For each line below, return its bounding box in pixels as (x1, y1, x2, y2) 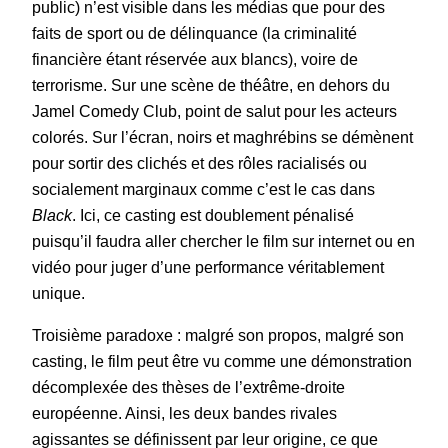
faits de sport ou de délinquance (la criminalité (32, 25, 357, 43)
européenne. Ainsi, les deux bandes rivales (32, 405, 337, 423)
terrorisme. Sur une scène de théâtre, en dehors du (32, 77, 390, 95)
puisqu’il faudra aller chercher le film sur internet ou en (32, 233, 415, 251)
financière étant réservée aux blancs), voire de (32, 51, 358, 69)
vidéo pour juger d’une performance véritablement (32, 259, 384, 277)
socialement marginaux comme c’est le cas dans (32, 181, 375, 199)
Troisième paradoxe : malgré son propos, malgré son (32, 327, 404, 345)
